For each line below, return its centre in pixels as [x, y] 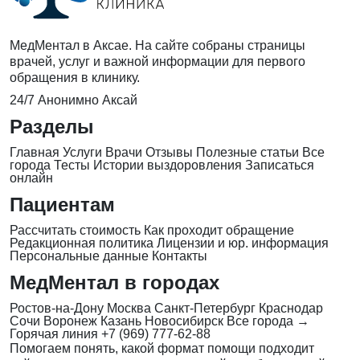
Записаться [280, 165]
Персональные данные [79, 256]
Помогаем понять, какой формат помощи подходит [162, 348]
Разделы [52, 126]
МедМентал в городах [115, 282]
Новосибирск [184, 321]
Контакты [180, 256]
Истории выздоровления [168, 165]
